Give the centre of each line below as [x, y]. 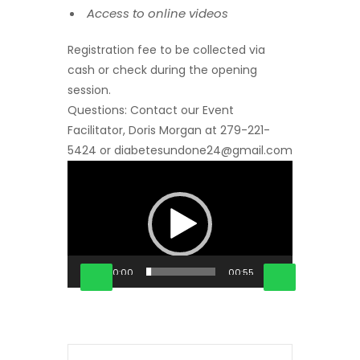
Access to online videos [157, 13]
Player [84, 190]
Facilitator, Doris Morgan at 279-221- [169, 130]
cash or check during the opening [162, 70]
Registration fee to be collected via [166, 50]
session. [89, 90]
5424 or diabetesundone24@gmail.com [180, 150]
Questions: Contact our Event [151, 110]
